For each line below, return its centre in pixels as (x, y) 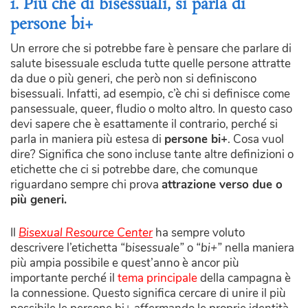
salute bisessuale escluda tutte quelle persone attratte (151, 64)
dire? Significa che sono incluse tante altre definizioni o (152, 155)
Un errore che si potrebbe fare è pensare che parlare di (151, 49)
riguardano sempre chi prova (86, 185)
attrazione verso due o (222, 185)
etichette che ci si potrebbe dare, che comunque (134, 170)
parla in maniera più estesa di (87, 140)
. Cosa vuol (256, 140)
